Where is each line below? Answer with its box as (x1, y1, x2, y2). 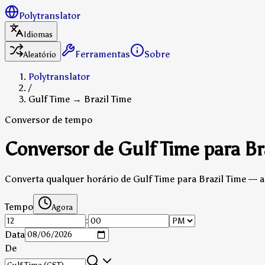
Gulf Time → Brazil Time (28, 93, 131, 105)
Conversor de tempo (5, 114, 92, 125)
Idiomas (24, 30, 53, 40)
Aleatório (24, 50, 56, 60)
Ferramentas (75, 49, 130, 60)
